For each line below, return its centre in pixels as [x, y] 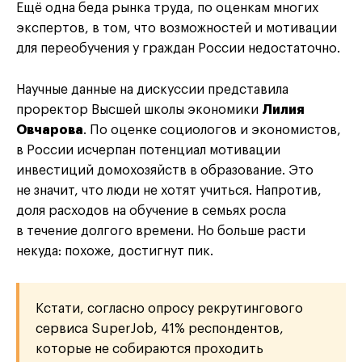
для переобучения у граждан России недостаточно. [178, 49]
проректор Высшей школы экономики [139, 110]
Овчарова [50, 130]
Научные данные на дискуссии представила [152, 90]
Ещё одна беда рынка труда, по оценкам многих [167, 8]
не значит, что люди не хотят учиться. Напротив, [169, 191]
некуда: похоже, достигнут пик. [115, 252]
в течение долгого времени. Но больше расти [161, 232]
